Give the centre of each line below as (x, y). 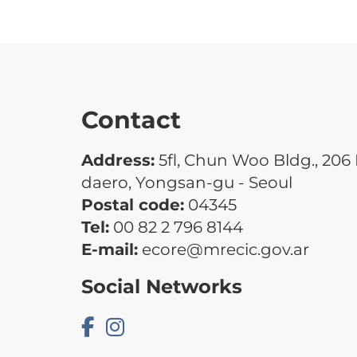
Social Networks (162, 286)
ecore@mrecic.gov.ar (224, 249)
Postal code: (133, 204)
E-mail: (110, 249)
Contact (131, 120)
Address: (118, 160)
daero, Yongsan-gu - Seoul (187, 182)
